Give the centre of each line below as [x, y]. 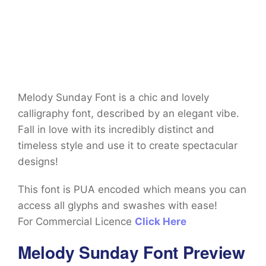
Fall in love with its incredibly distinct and [116, 130]
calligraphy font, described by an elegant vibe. [129, 114]
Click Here [161, 222]
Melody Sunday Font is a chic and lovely [113, 98]
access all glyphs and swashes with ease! [121, 206]
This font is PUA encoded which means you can [132, 190]
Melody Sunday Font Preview [132, 252]
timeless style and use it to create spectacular [128, 146]
